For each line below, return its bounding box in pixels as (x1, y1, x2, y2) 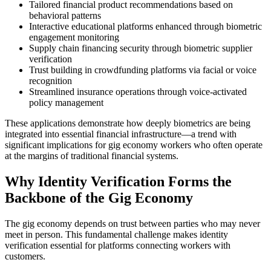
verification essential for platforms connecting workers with (5, 240, 230, 250)
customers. (5, 250, 45, 261)
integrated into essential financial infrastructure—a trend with (5, 128, 237, 139)
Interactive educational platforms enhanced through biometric (29, 21, 262, 31)
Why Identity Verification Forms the (5, 173, 232, 189)
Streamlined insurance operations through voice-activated (29, 86, 247, 97)
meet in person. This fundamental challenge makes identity (5, 229, 228, 240)
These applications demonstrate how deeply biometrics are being (5, 117, 250, 128)
